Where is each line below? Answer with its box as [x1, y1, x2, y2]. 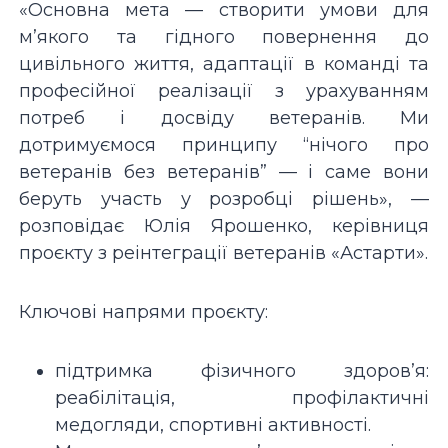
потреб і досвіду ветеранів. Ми [19, 106, 429, 129]
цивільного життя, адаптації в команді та [19, 52, 429, 75]
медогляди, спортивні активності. [55, 413, 372, 436]
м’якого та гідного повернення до [19, 25, 429, 48]
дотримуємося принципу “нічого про [19, 133, 429, 156]
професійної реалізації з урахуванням [19, 79, 429, 102]
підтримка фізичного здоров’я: [55, 359, 429, 382]
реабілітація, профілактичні [55, 386, 429, 409]
